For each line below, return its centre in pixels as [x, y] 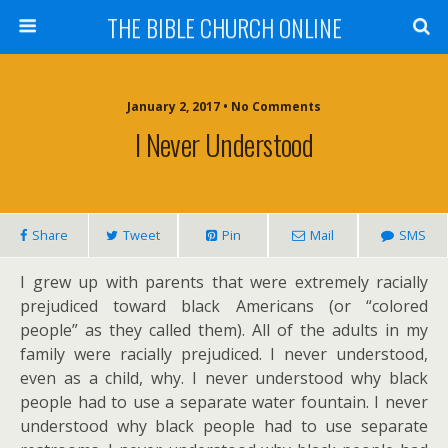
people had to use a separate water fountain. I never [224, 402]
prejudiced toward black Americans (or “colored [224, 306]
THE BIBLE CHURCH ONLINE [224, 27]
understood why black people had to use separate [224, 426]
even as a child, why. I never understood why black [224, 378]
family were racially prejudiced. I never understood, [224, 354]
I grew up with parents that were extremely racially [224, 282]
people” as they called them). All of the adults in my [224, 330]
